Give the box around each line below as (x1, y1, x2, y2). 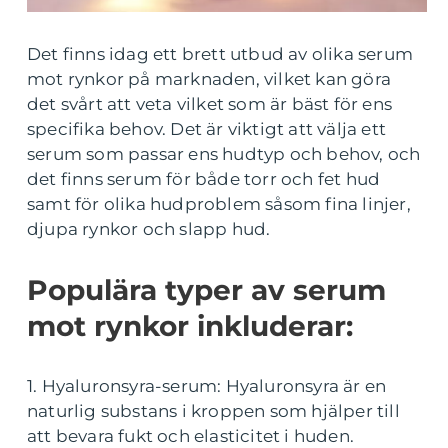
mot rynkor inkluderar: (27, 309, 353, 344)
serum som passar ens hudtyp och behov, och (27, 144, 421, 165)
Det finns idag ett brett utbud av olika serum (27, 44, 414, 65)
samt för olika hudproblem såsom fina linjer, (27, 194, 411, 215)
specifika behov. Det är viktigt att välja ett (27, 119, 387, 140)
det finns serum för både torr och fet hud (27, 169, 381, 190)
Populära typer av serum (27, 273, 386, 308)
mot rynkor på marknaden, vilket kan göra (27, 69, 392, 90)
